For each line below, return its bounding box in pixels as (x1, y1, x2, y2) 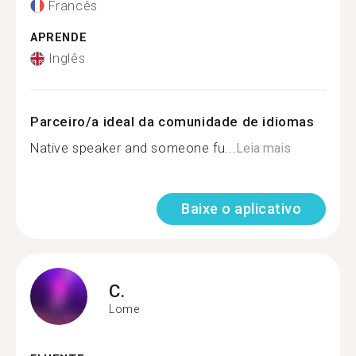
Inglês (48, 51, 86, 66)
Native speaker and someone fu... (30, 141, 237, 156)
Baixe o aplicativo (181, 200, 301, 217)
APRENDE (30, 30, 87, 44)
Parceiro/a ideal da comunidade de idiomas (30, 114, 315, 130)
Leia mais (236, 141, 292, 156)
